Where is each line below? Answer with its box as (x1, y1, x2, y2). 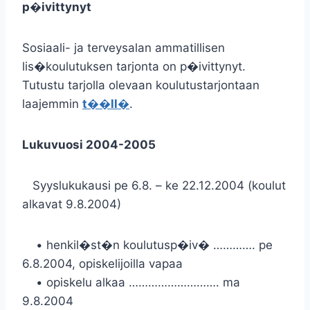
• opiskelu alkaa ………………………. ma (22, 275, 240, 289)
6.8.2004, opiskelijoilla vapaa (22, 257, 183, 271)
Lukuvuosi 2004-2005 (22, 138, 156, 152)
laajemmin (22, 97, 82, 111)
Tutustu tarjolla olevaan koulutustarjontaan (22, 78, 259, 92)
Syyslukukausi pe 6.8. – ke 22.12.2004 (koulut (22, 179, 286, 192)
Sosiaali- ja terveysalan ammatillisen (22, 41, 225, 55)
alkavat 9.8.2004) (22, 197, 121, 211)
